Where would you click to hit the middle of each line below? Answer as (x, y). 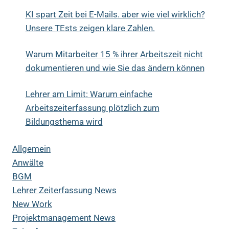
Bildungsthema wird (64, 122)
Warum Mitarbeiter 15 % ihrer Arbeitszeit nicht (114, 54)
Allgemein (31, 148)
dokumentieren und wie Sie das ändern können (115, 68)
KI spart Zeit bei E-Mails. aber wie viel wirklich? (115, 15)
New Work (32, 204)
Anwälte (28, 162)
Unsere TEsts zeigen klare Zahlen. (90, 28)
